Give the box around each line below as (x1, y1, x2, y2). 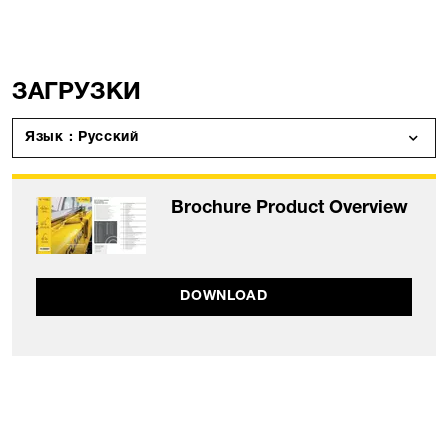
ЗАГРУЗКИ (12, 82, 141, 107)
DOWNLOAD (180, 290, 268, 305)
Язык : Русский (77, 131, 139, 146)
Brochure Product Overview (171, 200, 408, 219)
